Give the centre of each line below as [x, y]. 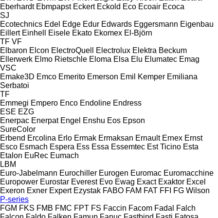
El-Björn [138, 33]
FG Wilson [191, 190]
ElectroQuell [73, 50]
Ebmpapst [54, 6]
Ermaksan [116, 138]
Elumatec [161, 59]
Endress [127, 103]
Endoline [95, 103]
